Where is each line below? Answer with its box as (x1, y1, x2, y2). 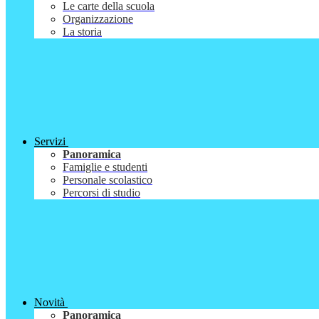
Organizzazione (63, 13, 133, 26)
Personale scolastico (63, 174, 152, 187)
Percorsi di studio (63, 187, 140, 199)
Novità (34, 296, 65, 309)
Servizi (34, 135, 66, 148)
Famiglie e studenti (63, 161, 147, 174)
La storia (63, 26, 102, 38)
